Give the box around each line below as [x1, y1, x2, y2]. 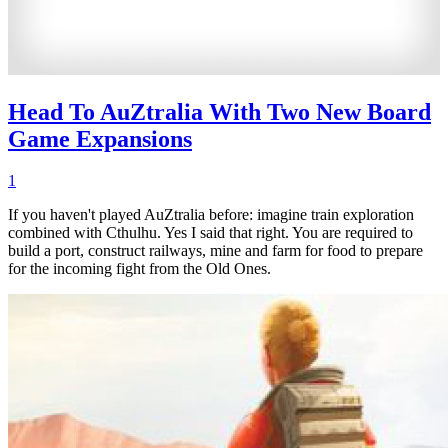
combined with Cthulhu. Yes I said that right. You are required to [8, 224, 413, 242]
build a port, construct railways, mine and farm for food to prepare [8, 242, 423, 260]
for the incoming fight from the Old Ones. [8, 260, 271, 278]
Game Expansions [8, 125, 192, 152]
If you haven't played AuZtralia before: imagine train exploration [8, 206, 414, 224]
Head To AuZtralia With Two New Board [8, 98, 431, 125]
